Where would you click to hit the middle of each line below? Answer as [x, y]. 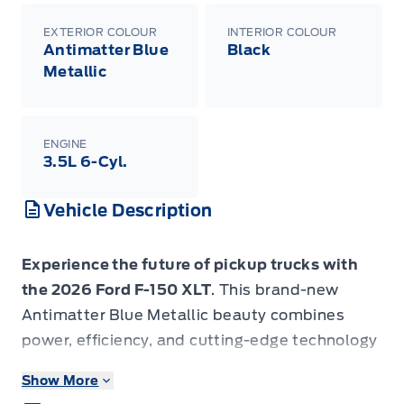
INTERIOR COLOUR [282, 32]
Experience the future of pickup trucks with [190, 264]
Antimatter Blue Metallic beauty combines [183, 315]
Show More [60, 380]
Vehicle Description [128, 210]
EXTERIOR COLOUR [100, 32]
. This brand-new [275, 289]
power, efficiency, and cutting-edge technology [200, 340]
